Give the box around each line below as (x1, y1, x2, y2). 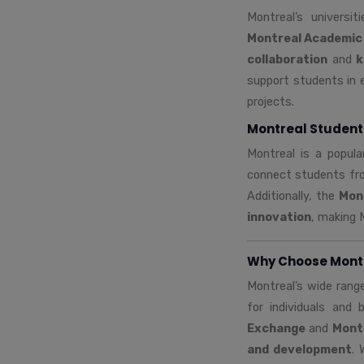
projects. (247, 93, 294, 109)
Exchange (247, 320, 305, 336)
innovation (247, 209, 311, 224)
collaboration (247, 51, 327, 67)
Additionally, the (247, 188, 339, 203)
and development (247, 341, 352, 357)
